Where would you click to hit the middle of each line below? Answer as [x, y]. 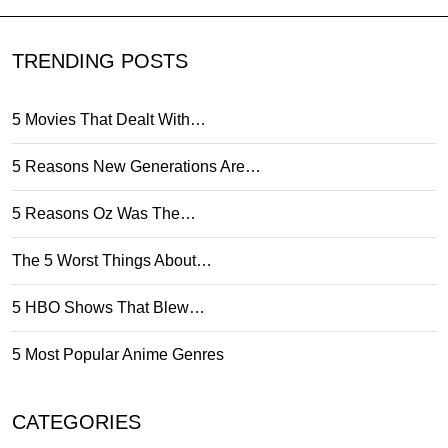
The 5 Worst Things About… [112, 260]
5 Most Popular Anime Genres [118, 354]
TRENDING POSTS [100, 60]
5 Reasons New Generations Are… [136, 166]
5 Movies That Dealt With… [109, 119]
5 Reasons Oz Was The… [104, 213]
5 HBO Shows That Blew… [108, 307]
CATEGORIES [76, 421]
